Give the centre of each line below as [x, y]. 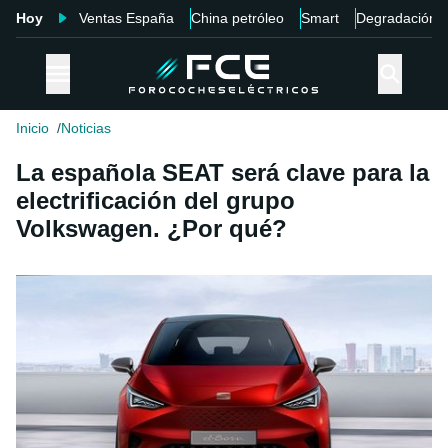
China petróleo [237, 18]
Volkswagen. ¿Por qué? [151, 229]
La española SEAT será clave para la [222, 173]
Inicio [32, 128]
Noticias [86, 128]
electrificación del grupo [155, 201]
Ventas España [126, 18]
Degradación [396, 18]
